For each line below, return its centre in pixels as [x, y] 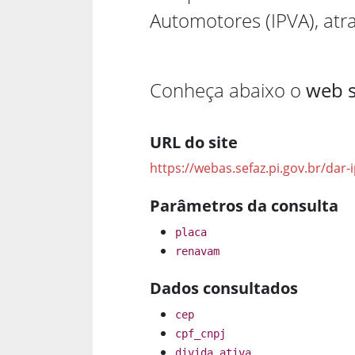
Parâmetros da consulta [244, 206]
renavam [197, 252]
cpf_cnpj [200, 334]
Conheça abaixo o [228, 90]
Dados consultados [224, 288]
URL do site [194, 143]
